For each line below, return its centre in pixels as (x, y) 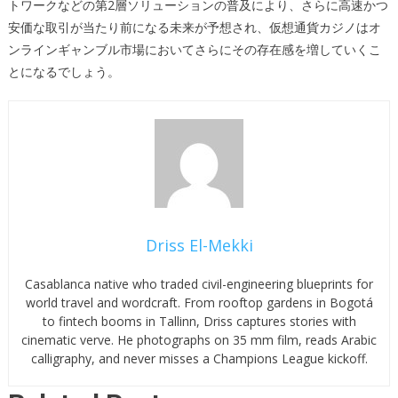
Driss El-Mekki (199, 245)
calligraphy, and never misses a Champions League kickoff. (199, 358)
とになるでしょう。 (64, 72)
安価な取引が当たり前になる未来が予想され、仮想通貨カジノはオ (194, 27)
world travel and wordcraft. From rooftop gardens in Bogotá (199, 302)
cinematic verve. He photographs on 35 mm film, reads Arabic (199, 340)
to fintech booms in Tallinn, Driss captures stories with (199, 321)
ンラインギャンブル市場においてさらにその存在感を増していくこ (194, 49)
